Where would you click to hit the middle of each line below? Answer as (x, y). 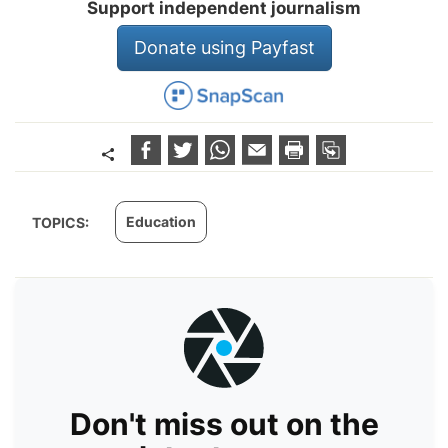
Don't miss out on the (224, 423)
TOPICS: (62, 222)
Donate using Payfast (224, 47)
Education (161, 221)
